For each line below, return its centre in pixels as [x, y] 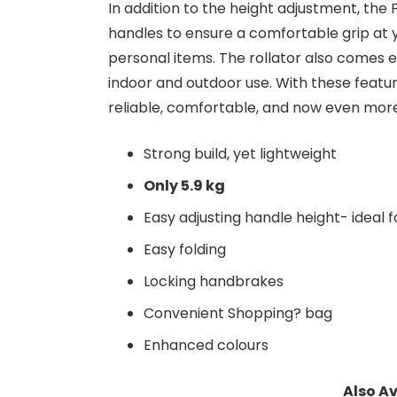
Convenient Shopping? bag [238, 313]
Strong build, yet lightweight [240, 154]
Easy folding [185, 249]
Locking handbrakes [214, 281]
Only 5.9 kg [184, 186]
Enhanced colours [206, 345]
